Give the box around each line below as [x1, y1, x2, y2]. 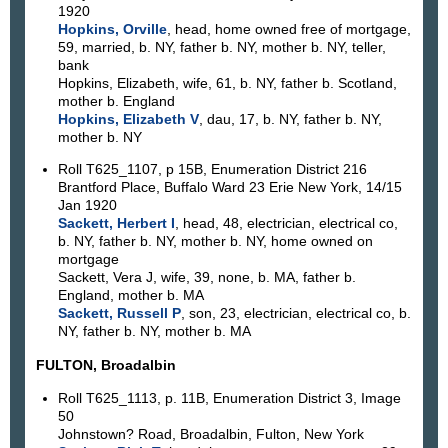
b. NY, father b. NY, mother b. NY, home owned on [57, 233, 373, 250]
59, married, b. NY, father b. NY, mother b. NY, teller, [57, 38, 386, 55]
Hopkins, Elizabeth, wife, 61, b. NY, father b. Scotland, [57, 74, 397, 91]
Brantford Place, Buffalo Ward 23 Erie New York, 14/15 [57, 179, 402, 196]
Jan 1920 [57, 197, 117, 214]
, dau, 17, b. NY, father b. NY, [198, 110, 382, 127]
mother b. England [57, 92, 175, 109]
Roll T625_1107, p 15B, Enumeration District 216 [57, 161, 367, 178]
